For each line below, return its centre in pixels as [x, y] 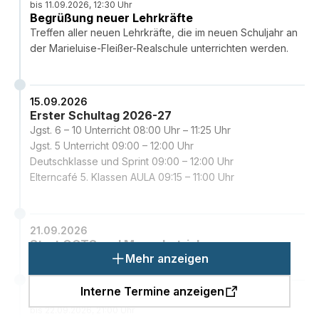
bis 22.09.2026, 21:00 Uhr [82, 310]
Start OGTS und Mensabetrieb [117, 245]
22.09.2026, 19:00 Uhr [87, 297]
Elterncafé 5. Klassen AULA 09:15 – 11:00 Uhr [132, 177]
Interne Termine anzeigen [152, 292]
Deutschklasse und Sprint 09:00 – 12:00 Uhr [132, 162]
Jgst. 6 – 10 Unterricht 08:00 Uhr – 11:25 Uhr [130, 130]
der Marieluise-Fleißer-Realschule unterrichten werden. [159, 48]
